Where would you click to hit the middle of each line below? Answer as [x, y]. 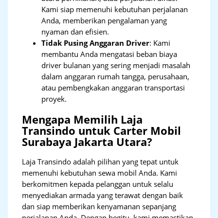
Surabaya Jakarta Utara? [87, 142]
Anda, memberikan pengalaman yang [104, 21]
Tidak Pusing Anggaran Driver [96, 43]
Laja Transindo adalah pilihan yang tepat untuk [100, 161]
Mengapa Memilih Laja [82, 119]
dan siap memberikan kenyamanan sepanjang [99, 206]
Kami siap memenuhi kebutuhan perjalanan [115, 9]
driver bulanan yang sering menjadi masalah [116, 65]
